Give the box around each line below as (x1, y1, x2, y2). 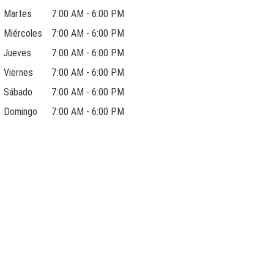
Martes (4, 8, 32, 20)
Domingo (4, 106, 37, 117)
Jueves (4, 47, 31, 59)
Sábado (4, 86, 32, 98)
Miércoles (4, 28, 42, 39)
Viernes (4, 67, 33, 78)
